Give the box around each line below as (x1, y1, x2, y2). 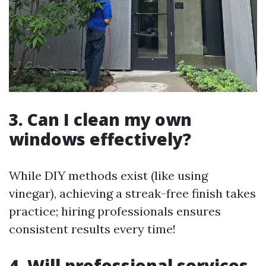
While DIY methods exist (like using (9, 168, 208, 183)
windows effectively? (9, 128, 191, 151)
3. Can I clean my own (9, 108, 192, 131)
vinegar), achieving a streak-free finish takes (9, 186, 256, 201)
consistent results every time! (9, 221, 176, 237)
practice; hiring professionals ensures (9, 204, 221, 219)
